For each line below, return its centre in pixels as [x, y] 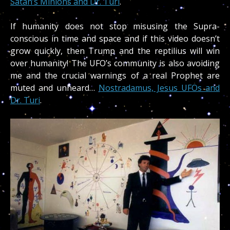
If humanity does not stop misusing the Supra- [115, 26]
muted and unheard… [54, 88]
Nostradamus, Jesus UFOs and [159, 88]
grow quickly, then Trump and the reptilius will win [115, 51]
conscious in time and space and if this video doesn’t [115, 39]
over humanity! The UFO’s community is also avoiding [115, 63]
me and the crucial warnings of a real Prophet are [115, 76]
